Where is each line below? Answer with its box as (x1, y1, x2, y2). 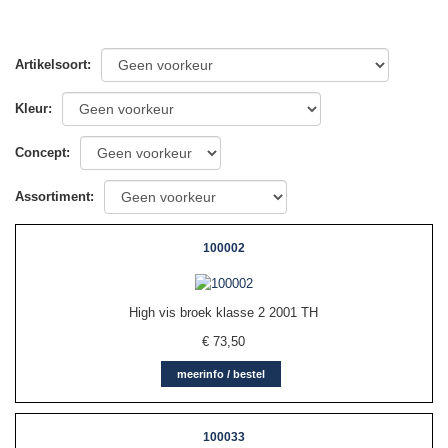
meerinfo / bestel (177, 368, 266, 381)
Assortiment (15, 189, 90, 205)
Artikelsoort (15, 57, 87, 73)
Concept (15, 145, 66, 161)
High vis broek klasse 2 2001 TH (129, 305, 319, 321)
